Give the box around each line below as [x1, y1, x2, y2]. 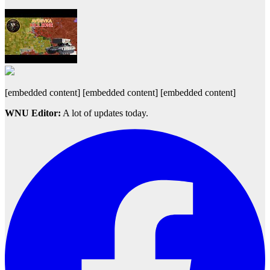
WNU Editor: [5, 108, 61, 119]
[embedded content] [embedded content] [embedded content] [5, 87, 238, 98]
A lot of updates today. [61, 108, 148, 119]
